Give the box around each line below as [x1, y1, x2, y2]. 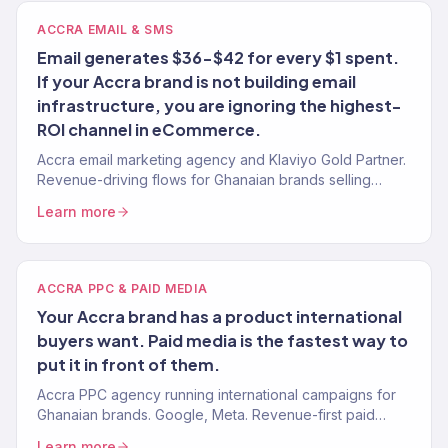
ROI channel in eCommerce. [37, 119, 261, 140]
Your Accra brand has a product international [37, 306, 402, 327]
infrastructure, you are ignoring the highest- [37, 95, 401, 116]
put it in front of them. [37, 354, 220, 375]
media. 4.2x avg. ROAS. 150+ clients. [37, 426, 273, 443]
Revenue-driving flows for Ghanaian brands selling [37, 171, 371, 188]
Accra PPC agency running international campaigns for [37, 386, 396, 403]
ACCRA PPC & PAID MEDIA [37, 281, 208, 296]
